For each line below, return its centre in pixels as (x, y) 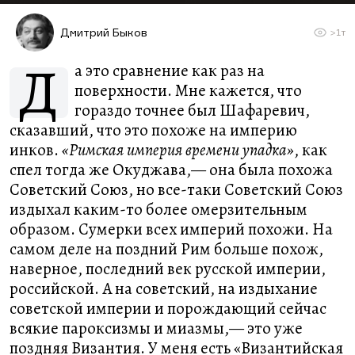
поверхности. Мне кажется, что (188, 90)
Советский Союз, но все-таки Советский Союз (176, 189)
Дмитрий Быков (104, 32)
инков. (36, 150)
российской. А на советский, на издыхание (164, 288)
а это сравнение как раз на (170, 71)
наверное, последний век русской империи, (168, 269)
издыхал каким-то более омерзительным (158, 209)
